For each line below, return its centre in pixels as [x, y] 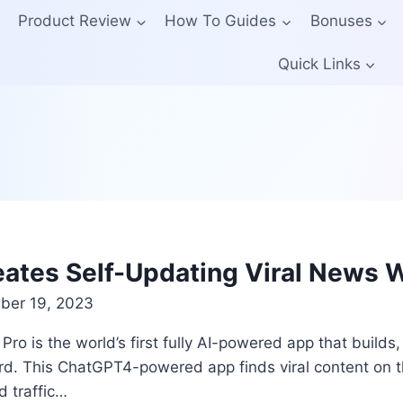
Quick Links [319, 63]
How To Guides [221, 21]
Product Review [75, 21]
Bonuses [341, 21]
